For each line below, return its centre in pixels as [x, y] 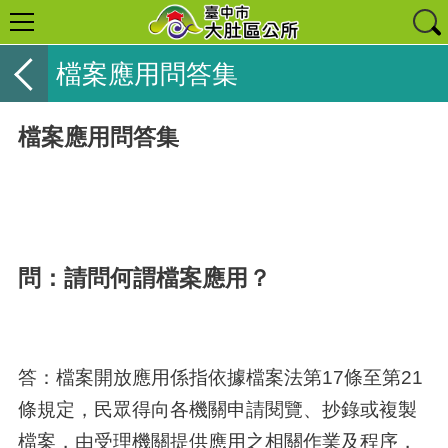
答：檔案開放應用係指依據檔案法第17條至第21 [220, 376]
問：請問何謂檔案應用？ [144, 277]
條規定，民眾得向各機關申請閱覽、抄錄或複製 [217, 408]
